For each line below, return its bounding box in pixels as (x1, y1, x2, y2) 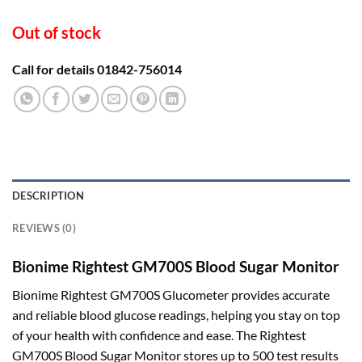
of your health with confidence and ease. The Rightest (12, 326, 306, 343)
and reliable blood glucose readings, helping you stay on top (12, 306, 340, 322)
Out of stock (12, 23, 101, 43)
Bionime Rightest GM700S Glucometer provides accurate (12, 286, 330, 302)
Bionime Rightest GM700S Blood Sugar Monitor (12, 257, 339, 276)
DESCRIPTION (12, 189, 84, 203)
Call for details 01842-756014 (12, 61, 182, 78)
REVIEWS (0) (12, 221, 76, 235)
